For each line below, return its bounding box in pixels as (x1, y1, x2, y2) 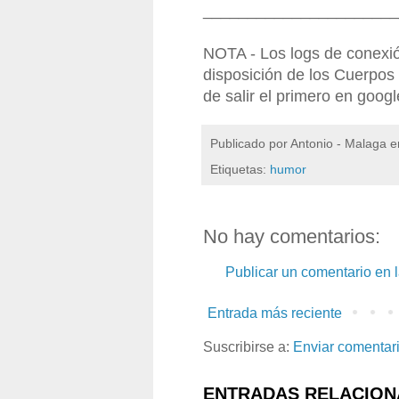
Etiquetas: (210, 161, 270, 176)
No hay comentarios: (203, 224, 380, 248)
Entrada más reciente (208, 305, 342, 321)
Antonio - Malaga (290, 135, 387, 151)
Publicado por (210, 135, 290, 151)
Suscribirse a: (203, 338, 293, 354)
